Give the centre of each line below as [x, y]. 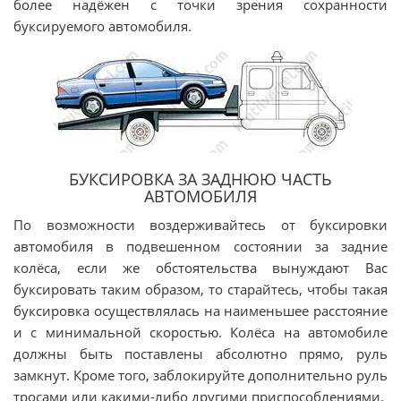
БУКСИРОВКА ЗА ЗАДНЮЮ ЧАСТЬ [200, 179]
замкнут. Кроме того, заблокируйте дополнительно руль [200, 375]
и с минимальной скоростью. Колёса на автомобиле [200, 332]
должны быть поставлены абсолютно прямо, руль [200, 354]
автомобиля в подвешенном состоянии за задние [200, 246]
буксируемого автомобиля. [102, 26]
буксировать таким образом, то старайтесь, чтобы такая [200, 289]
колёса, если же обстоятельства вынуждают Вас [200, 268]
